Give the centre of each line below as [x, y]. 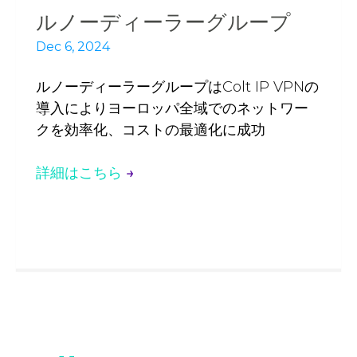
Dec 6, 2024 [73, 46]
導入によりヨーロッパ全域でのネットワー [172, 108]
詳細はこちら [81, 173]
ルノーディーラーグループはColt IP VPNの [177, 86]
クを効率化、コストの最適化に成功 [151, 129]
